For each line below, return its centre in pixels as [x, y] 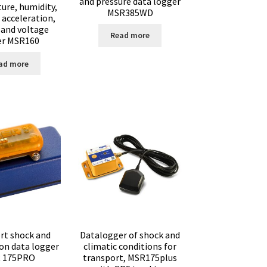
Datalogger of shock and [130, 235]
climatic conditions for [130, 246]
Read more [130, 35]
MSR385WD [130, 13]
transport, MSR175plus [130, 257]
